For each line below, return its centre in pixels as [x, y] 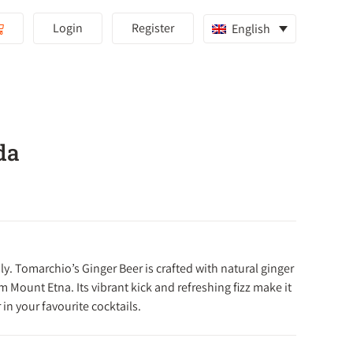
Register [153, 28]
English [251, 28]
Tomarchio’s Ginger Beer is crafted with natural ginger [154, 268]
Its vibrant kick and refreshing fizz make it [184, 287]
